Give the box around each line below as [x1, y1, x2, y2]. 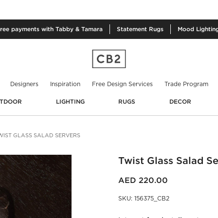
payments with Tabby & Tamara [11, 25, 103, 33]
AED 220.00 [118, 175, 168, 185]
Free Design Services [91, 80, 153, 88]
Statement [117, 25, 149, 33]
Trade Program [164, 80, 208, 88]
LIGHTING [55, 97, 85, 105]
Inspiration [50, 80, 80, 88]
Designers [10, 80, 38, 88]
